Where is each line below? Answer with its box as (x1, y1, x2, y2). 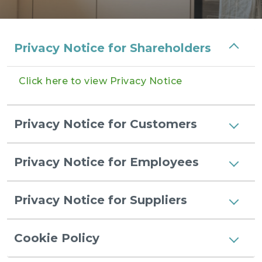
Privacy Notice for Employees (14, 155, 199, 169)
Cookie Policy (14, 231, 99, 245)
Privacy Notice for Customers (14, 117, 197, 131)
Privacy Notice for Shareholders (14, 41, 211, 55)
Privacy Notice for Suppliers (14, 193, 187, 207)
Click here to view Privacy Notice (19, 75, 182, 87)
